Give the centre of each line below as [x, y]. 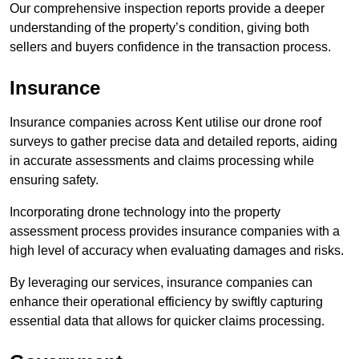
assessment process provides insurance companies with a [175, 232]
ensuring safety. [54, 180]
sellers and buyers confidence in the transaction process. [170, 47]
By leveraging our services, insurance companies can [161, 283]
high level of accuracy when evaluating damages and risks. [177, 251]
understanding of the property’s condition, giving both [159, 28]
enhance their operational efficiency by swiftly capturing [166, 302]
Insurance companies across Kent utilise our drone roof [165, 123]
